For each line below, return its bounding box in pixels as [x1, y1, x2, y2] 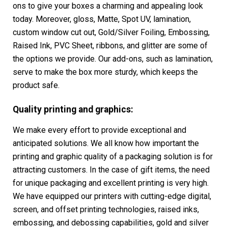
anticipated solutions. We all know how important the [13, 138, 199, 149]
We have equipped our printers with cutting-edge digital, [13, 191, 211, 202]
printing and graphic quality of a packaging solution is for [13, 152, 213, 162]
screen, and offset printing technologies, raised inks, [13, 205, 199, 215]
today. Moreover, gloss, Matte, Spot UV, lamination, [13, 14, 191, 24]
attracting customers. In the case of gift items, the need [13, 165, 210, 175]
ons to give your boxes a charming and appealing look [13, 1, 203, 11]
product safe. [13, 80, 60, 91]
